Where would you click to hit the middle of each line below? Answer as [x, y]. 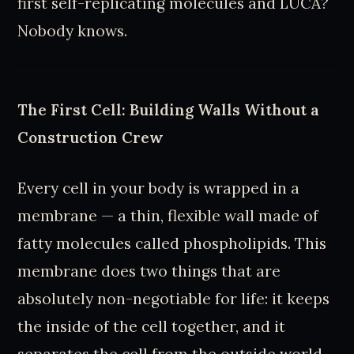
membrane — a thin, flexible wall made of [168, 215]
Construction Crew [91, 137]
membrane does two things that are [149, 271]
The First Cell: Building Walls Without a [169, 109]
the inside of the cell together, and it [152, 326]
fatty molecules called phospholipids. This [172, 243]
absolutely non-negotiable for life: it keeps [174, 298]
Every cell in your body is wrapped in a [159, 188]
